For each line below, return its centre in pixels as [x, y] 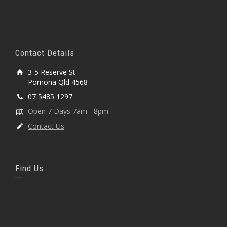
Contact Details [45, 52]
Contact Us [46, 126]
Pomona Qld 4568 [58, 82]
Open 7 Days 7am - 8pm [68, 111]
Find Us [29, 168]
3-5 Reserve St [52, 72]
